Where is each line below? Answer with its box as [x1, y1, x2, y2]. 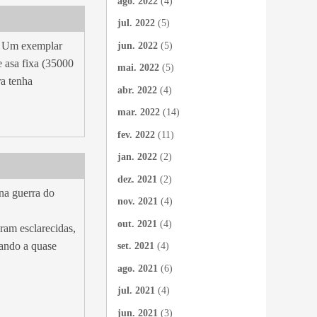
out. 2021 [117, 218, 157, 229]
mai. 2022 [117, 62, 159, 73]
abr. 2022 [117, 84, 157, 96]
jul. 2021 [117, 285, 155, 296]
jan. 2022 [117, 151, 157, 162]
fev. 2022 [117, 129, 155, 140]
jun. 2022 [117, 40, 158, 51]
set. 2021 [117, 241, 154, 251]
